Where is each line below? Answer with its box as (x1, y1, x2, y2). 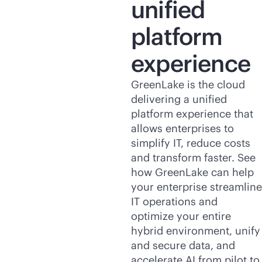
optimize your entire (131, 209, 231, 223)
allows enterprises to (131, 122, 234, 135)
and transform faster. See (131, 151, 256, 164)
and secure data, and (131, 239, 235, 252)
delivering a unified (131, 92, 227, 106)
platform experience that (131, 107, 253, 120)
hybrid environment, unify (131, 224, 260, 237)
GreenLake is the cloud (131, 78, 245, 91)
